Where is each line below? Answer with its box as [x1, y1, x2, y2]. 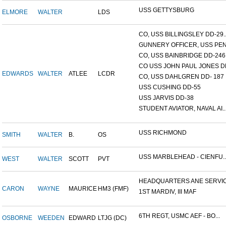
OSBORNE [2, 214, 32, 222]
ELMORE [2, 9, 28, 16]
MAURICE [69, 185, 97, 193]
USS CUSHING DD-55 [139, 84, 201, 91]
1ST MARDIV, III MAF [139, 188, 196, 196]
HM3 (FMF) [98, 185, 129, 193]
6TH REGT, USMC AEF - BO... [139, 212, 220, 220]
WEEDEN [38, 214, 65, 222]
